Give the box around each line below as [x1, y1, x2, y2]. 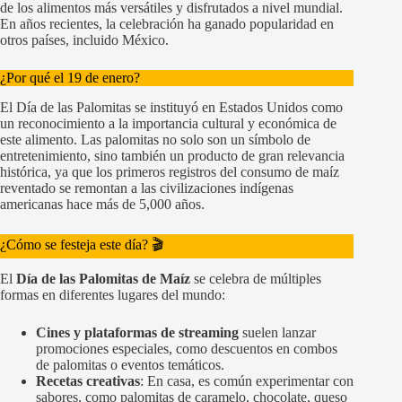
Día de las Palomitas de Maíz [16, 271, 190, 287]
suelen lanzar [239, 325, 316, 341]
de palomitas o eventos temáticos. [36, 357, 224, 373]
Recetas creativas [36, 373, 140, 389]
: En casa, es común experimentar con [140, 373, 354, 389]
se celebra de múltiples [190, 271, 321, 287]
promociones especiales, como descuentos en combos [36, 341, 337, 357]
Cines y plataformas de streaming [36, 325, 239, 341]
